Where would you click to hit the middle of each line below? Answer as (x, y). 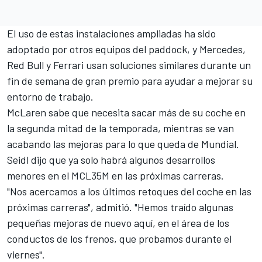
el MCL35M (85, 175)
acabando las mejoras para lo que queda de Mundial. (123, 144)
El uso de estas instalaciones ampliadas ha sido (111, 33)
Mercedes (221, 49)
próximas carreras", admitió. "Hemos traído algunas (120, 207)
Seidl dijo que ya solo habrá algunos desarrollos (111, 159)
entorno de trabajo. (50, 96)
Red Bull (25, 65)
